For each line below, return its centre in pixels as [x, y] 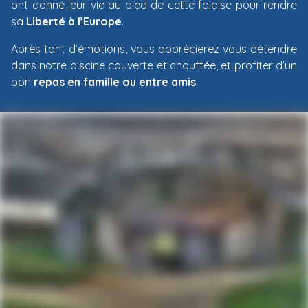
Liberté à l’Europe [74, 21]
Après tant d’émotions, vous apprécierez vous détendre [154, 49]
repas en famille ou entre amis [115, 82]
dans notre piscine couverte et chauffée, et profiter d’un [154, 65]
